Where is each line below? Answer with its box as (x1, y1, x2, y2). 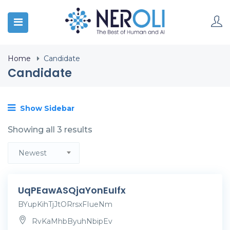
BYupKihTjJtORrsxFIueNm (18, 200, 112, 209)
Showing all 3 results (8, 125, 92, 135)
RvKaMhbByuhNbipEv (30, 217, 112, 226)
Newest (18, 148, 47, 158)
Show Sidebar (18, 104, 74, 113)
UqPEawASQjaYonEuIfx (18, 184, 126, 197)
